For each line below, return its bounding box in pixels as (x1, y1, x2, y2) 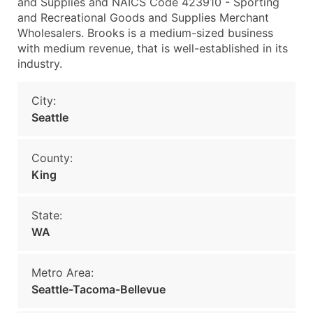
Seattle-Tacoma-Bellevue (31, 282, 166, 296)
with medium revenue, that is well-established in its (17, 41, 288, 55)
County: (31, 151, 73, 165)
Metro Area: (31, 265, 94, 279)
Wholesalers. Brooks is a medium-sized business (17, 26, 273, 40)
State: (31, 208, 62, 222)
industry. (17, 57, 62, 71)
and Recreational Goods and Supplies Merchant (17, 10, 269, 24)
